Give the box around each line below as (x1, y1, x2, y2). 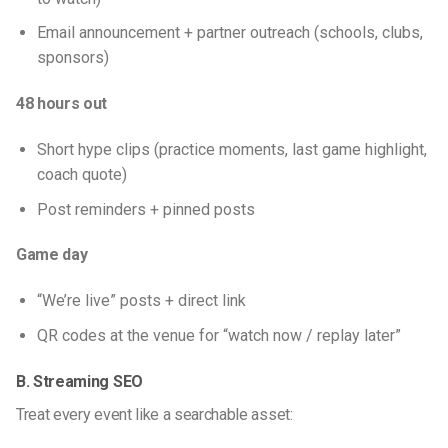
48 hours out (16, 94, 108, 114)
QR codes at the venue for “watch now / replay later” (36, 325, 401, 345)
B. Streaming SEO (16, 371, 147, 391)
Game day (16, 245, 88, 265)
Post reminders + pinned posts (36, 199, 255, 219)
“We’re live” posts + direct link (36, 291, 246, 311)
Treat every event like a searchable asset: (16, 404, 293, 424)
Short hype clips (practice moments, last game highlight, (36, 140, 427, 160)
